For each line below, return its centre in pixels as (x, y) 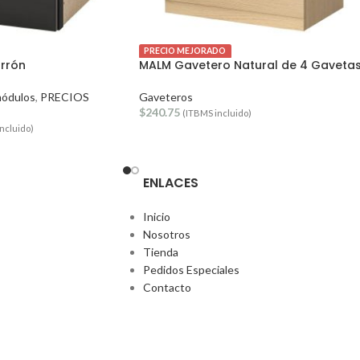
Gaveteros (166, 96)
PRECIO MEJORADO (185, 51)
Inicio (156, 216)
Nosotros (166, 234)
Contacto (167, 287)
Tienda (160, 252)
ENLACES (170, 182)
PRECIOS (64, 96)
